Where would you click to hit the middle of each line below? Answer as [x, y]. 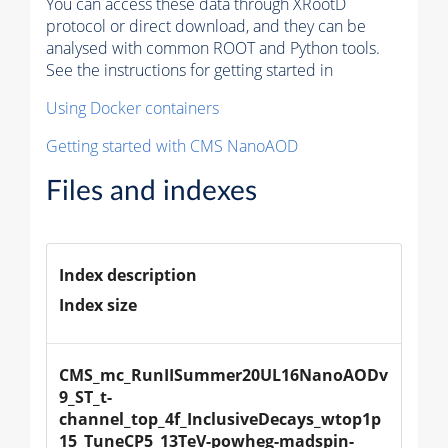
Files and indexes [151, 190]
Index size [98, 304]
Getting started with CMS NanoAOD [172, 145]
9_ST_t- [85, 396]
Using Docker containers [132, 107]
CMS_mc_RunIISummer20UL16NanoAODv [223, 374]
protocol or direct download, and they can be [206, 25]
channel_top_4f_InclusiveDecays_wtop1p [220, 418]
